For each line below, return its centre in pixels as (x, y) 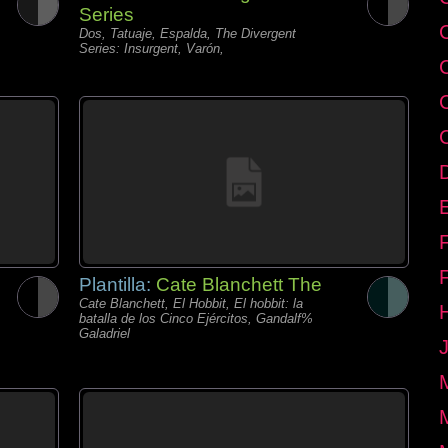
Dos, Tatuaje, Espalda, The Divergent (187, 33)
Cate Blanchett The (239, 284)
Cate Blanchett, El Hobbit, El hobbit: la (191, 303)
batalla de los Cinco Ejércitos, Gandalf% (196, 318)
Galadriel (104, 333)
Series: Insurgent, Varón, (151, 48)
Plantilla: (117, 284)
